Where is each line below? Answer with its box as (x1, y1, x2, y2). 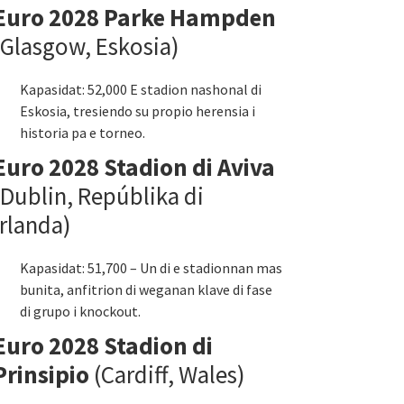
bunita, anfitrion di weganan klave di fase (20, 280, 272, 298)
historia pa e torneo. (20, 124, 145, 142)
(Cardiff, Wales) (89, 359, 245, 390)
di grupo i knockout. (20, 302, 141, 320)
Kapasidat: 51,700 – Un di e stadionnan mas (20, 259, 282, 277)
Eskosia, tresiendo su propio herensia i (20, 102, 255, 120)
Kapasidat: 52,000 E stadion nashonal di (20, 80, 262, 98)
